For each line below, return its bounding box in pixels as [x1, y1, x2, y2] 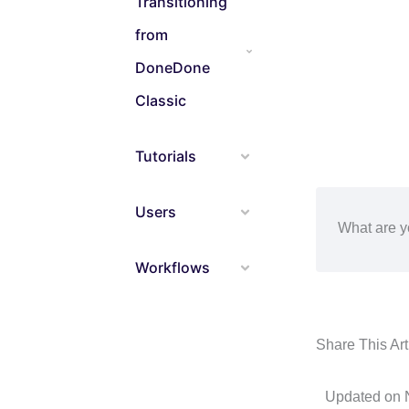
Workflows [135, 258, 210, 277]
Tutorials [135, 147, 196, 165]
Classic [135, 91, 186, 110]
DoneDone [135, 58, 210, 77]
